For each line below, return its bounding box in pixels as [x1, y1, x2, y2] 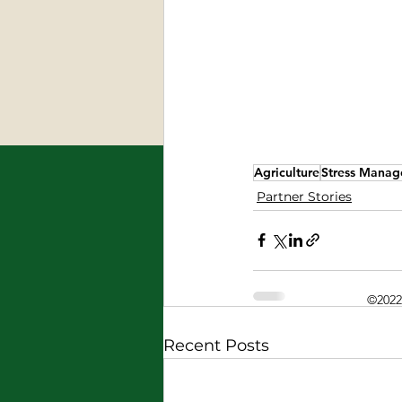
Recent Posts [163, 335, 269, 355]
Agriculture [254, 163, 319, 180]
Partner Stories [257, 188, 352, 205]
